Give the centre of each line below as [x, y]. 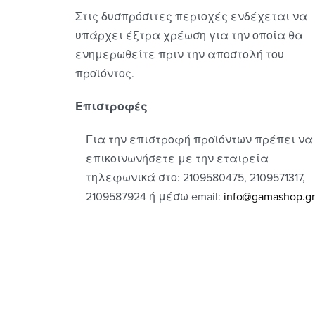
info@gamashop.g [267, 197]
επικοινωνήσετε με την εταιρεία [177, 159]
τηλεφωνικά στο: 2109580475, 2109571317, [195, 178]
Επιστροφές [111, 107]
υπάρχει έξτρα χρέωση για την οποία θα [189, 36]
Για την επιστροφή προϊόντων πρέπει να [199, 140]
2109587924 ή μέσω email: [154, 197]
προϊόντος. [104, 73]
